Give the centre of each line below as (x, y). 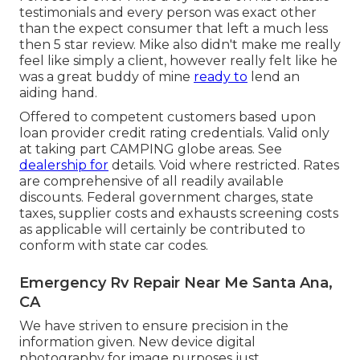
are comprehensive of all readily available (151, 181)
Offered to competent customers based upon (168, 117)
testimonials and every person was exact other (168, 12)
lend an (274, 76)
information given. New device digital (137, 342)
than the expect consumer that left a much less (174, 28)
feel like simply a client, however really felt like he (178, 60)
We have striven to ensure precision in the (154, 325)
